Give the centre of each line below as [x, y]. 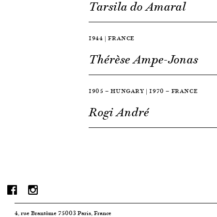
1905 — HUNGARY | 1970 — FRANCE [143, 91]
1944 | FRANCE [112, 38]
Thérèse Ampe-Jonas [144, 60]
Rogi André [119, 112]
